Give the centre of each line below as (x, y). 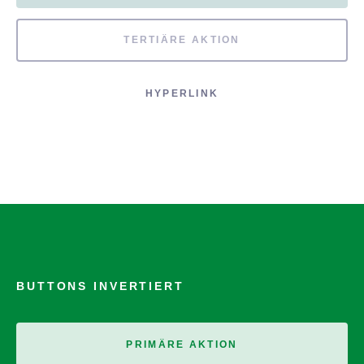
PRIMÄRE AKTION (182, 345)
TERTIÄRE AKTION (182, 40)
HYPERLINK (182, 94)
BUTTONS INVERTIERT (100, 286)
